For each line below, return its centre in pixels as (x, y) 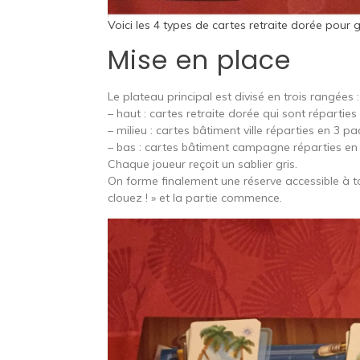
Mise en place (200, 59)
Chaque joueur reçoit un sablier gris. (203, 164)
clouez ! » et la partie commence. (195, 197)
